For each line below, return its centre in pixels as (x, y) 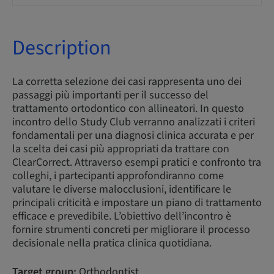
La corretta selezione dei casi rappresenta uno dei (127, 82)
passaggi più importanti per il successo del (110, 95)
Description (62, 48)
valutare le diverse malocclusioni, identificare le (122, 189)
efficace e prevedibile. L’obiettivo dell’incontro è (122, 216)
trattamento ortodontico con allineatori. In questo (128, 109)
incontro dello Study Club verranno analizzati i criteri (134, 122)
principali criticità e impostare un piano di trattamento (137, 203)
